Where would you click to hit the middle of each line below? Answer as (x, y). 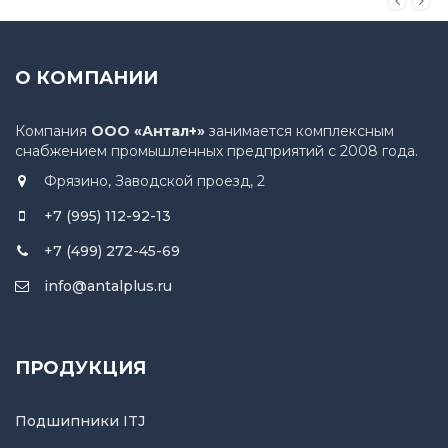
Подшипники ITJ (80, 421)
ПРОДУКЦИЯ (80, 368)
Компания (53, 131)
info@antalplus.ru (108, 286)
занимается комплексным (299, 131)
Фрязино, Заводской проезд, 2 (154, 181)
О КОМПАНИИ (86, 78)
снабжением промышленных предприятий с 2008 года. (216, 151)
